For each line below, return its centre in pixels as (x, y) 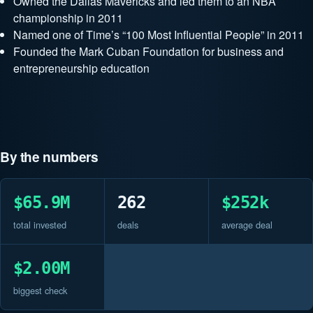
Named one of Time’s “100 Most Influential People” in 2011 (159, 34)
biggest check (40, 290)
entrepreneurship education (82, 68)
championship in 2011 (68, 17)
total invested (39, 224)
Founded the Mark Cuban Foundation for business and (149, 51)
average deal (247, 224)
